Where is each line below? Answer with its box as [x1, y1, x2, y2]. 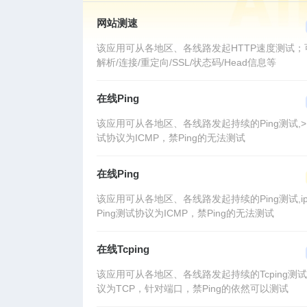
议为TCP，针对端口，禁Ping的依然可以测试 [97, 283, 288, 295]
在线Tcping [97, 243, 149, 256]
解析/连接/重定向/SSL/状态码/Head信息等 [97, 57, 276, 69]
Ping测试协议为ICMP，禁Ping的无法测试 [97, 208, 274, 219]
